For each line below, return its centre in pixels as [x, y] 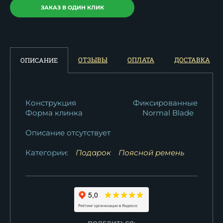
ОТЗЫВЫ [93, 60]
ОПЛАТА [141, 60]
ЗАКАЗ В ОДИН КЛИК [72, 7]
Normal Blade [168, 113]
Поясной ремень [151, 153]
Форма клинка [54, 113]
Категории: [47, 153]
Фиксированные [165, 103]
